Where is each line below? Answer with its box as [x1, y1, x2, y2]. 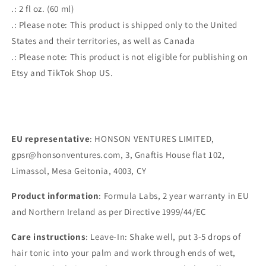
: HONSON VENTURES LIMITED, [90, 133, 214, 144]
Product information [11, 190, 99, 201]
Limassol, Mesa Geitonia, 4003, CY [11, 165, 147, 176]
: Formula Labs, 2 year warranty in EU [99, 190, 249, 201]
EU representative [11, 133, 90, 144]
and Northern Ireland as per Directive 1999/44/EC [11, 206, 207, 217]
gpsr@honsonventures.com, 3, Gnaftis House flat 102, [11, 149, 225, 160]
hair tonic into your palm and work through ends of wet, [11, 247, 236, 258]
